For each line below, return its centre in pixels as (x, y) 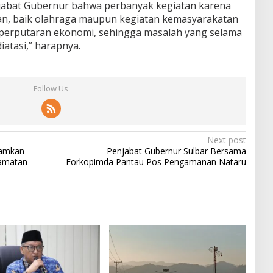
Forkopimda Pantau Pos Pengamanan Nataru (156, 161)
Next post (226, 140)
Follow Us (51, 88)
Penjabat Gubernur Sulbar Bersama (176, 151)
